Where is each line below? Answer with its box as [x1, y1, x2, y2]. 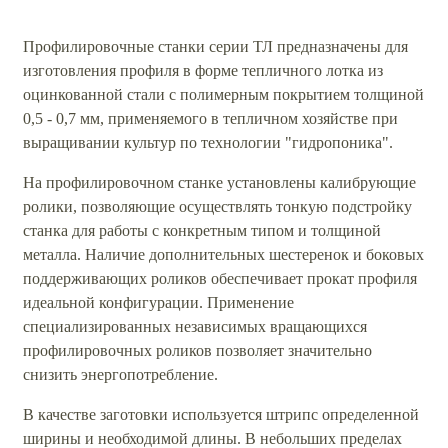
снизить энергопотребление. [23, 365, 222, 383]
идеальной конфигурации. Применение [23, 293, 294, 311]
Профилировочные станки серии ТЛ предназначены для [23, 37, 408, 55]
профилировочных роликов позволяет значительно [23, 341, 372, 359]
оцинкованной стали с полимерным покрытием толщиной [23, 85, 424, 103]
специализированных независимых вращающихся [23, 317, 367, 335]
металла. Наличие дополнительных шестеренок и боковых [23, 245, 424, 263]
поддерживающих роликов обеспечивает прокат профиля [23, 269, 417, 287]
